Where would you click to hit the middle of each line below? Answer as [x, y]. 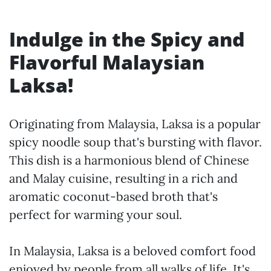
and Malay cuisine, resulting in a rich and [123, 178]
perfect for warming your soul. [96, 214]
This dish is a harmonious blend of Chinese [129, 160]
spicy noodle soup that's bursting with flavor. [135, 142]
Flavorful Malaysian [107, 62]
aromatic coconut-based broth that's [113, 196]
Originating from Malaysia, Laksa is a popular [135, 124]
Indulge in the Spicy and [127, 39]
